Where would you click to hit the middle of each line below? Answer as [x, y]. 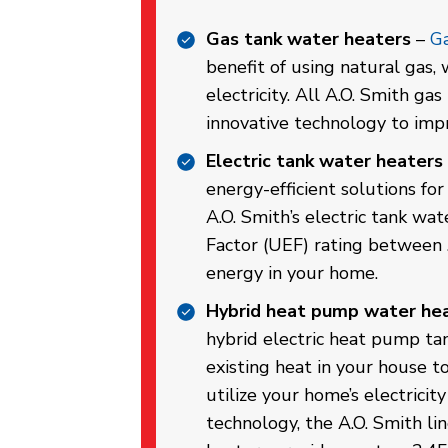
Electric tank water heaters [324, 160]
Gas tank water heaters [308, 38]
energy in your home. [292, 272]
